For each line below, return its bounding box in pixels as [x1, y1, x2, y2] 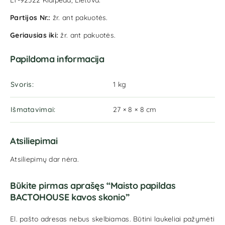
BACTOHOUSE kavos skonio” [10, 191, 130, 203]
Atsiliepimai [10, 135, 58, 147]
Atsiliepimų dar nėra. [10, 155, 79, 164]
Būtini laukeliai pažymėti [133, 214, 215, 223]
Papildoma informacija [10, 53, 104, 65]
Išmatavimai [11, 105, 54, 114]
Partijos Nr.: [10, 13, 53, 22]
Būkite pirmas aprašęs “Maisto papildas [10, 180, 176, 191]
